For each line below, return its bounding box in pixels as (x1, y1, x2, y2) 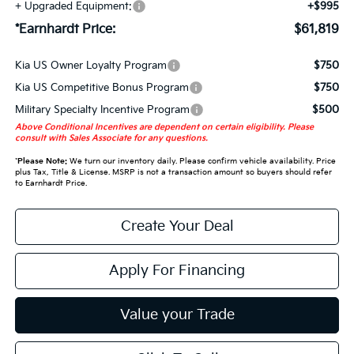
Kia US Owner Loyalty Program (14, 59, 167, 73)
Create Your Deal (120, 218, 234, 235)
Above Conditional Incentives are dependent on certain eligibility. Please (14, 122, 314, 133)
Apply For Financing (109, 262, 245, 280)
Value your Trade (119, 307, 235, 324)
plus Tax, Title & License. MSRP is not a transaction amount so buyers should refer (14, 168, 332, 178)
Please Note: (17, 156, 67, 167)
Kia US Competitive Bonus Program (14, 81, 189, 95)
